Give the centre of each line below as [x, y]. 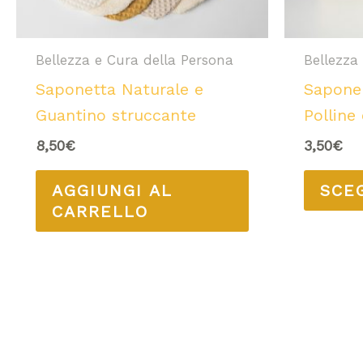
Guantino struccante [116, 115]
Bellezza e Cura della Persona [135, 60]
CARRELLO [100, 211]
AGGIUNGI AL [112, 190]
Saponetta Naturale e [120, 89]
